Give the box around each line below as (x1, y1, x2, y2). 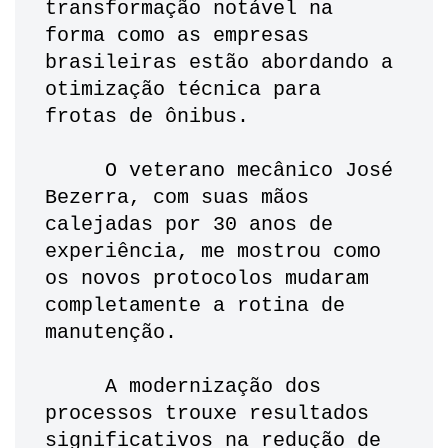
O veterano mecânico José (45, 159, 105, 183)
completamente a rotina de (45, 294, 345, 318)
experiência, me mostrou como (45, 240, 381, 264)
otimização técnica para (45, 78, 321, 102)
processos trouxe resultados (45, 402, 369, 426)
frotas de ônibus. (45, 105, 261, 129)
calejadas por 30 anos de (45, 213, 333, 237)
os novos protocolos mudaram (45, 267, 369, 291)
